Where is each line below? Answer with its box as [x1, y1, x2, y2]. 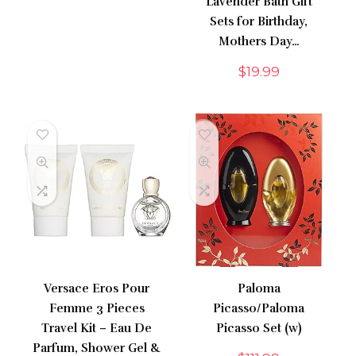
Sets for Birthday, [210, 14, 308, 29]
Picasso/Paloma [213, 301, 305, 316]
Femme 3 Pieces [48, 301, 145, 316]
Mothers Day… [218, 34, 300, 49]
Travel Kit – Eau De [41, 321, 153, 336]
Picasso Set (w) [215, 321, 302, 336]
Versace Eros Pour [44, 281, 150, 296]
